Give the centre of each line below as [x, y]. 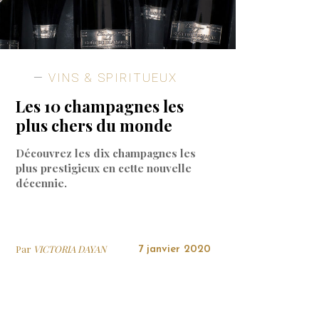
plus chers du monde [94, 125]
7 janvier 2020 [174, 249]
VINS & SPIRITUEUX [110, 78]
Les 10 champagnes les [99, 106]
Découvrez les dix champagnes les [105, 153]
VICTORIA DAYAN [69, 249]
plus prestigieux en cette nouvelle [103, 168]
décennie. [41, 183]
